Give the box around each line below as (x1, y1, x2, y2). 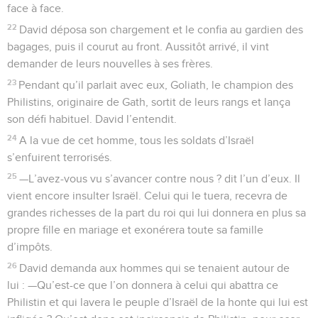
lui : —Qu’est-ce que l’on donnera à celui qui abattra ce (7, 279, 278, 291)
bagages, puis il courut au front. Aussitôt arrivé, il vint (7, 40, 269, 53)
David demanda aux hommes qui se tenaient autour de (19, 262, 290, 274)
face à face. (7, 2, 64, 14)
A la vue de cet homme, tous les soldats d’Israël (19, 134, 255, 146)
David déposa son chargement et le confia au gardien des (19, 23, 304, 35)
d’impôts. (7, 241, 53, 253)
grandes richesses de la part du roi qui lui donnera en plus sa (7, 207, 306, 219)
